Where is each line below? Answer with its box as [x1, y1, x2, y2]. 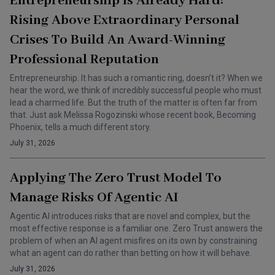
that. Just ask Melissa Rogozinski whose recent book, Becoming [10, 110, 256, 120]
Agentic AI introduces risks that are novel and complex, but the [10, 211, 250, 221]
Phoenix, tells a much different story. [10, 122, 151, 132]
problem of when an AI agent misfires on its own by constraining [10, 236, 257, 246]
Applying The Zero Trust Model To [10, 169, 222, 187]
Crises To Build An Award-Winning [10, 31, 225, 48]
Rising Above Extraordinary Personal [10, 12, 239, 29]
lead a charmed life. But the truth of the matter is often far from [10, 98, 257, 107]
